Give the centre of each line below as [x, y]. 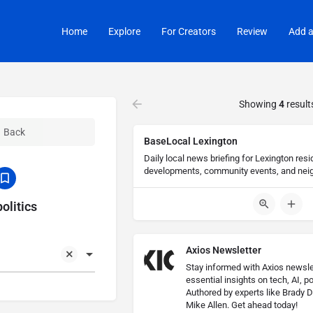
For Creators [189, 31]
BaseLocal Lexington [190, 141]
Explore [124, 31]
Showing [259, 104]
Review [252, 31]
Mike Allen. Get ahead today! [241, 305]
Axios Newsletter [223, 250]
